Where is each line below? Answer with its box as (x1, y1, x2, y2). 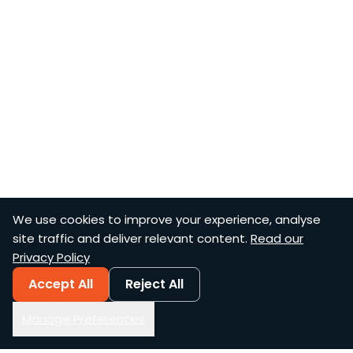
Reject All (125, 275, 184, 293)
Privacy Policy (13, 249, 90, 266)
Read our (251, 230, 303, 247)
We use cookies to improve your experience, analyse (13, 211, 321, 228)
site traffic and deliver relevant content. (13, 230, 247, 247)
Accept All (28, 275, 93, 293)
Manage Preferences (22, 310, 145, 327)
